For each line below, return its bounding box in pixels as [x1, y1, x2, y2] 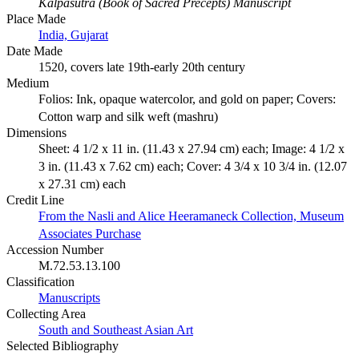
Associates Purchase [38, 226, 141, 240]
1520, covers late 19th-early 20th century [38, 59, 245, 74]
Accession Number [6, 242, 103, 256]
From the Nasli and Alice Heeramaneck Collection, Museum [38, 208, 344, 223]
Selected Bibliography [6, 338, 119, 353]
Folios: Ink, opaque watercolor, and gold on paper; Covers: [38, 91, 336, 106]
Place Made [6, 11, 66, 26]
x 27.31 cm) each [38, 176, 126, 191]
